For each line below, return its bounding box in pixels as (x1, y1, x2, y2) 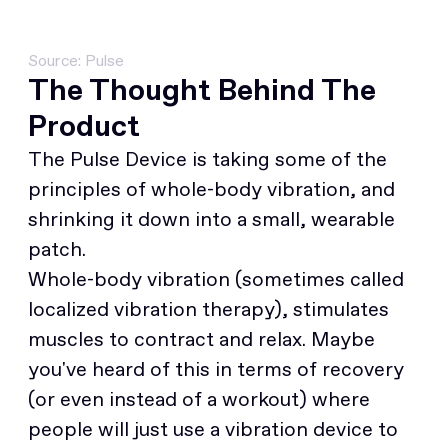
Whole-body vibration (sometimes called (28, 264, 404, 293)
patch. (28, 234, 86, 263)
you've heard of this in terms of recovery (28, 354, 404, 383)
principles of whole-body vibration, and (28, 174, 395, 203)
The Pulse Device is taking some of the (28, 144, 387, 173)
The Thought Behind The (28, 68, 376, 110)
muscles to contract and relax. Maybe (28, 324, 375, 353)
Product (28, 104, 140, 146)
